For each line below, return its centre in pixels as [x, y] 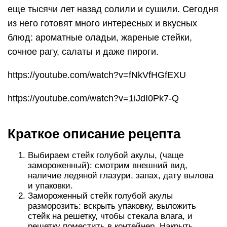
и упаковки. [50, 186]
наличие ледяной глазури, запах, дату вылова [121, 176]
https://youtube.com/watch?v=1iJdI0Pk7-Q [93, 98]
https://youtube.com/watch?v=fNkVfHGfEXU [97, 75]
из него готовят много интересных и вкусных [102, 23]
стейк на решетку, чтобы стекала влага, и [110, 216]
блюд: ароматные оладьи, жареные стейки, [100, 37]
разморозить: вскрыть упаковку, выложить [112, 206]
